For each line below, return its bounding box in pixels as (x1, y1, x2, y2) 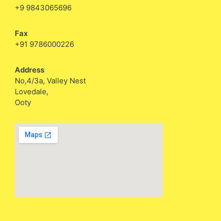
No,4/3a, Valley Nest (15, 75, 86, 85)
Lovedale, (15, 86, 48, 96)
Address (15, 65, 44, 74)
